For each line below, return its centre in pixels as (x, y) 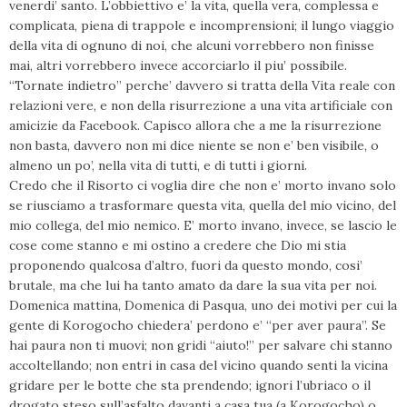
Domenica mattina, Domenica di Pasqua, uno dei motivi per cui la (203, 305)
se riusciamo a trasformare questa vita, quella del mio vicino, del (203, 205)
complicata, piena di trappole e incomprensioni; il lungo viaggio (202, 25)
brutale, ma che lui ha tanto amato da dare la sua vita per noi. (193, 285)
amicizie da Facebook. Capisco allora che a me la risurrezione (195, 125)
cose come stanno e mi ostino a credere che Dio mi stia (178, 245)
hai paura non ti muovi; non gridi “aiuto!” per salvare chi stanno (201, 345)
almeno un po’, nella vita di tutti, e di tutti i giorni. (158, 165)
